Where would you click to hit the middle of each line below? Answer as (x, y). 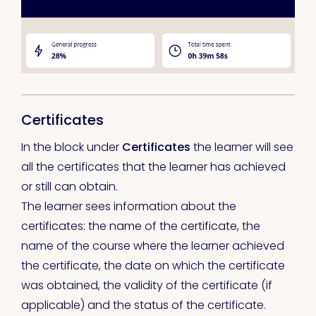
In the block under (72, 147)
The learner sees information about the (129, 206)
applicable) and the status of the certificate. (145, 305)
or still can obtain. (69, 186)
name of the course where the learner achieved (153, 245)
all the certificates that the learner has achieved (153, 166)
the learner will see (242, 147)
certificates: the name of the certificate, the (141, 226)
